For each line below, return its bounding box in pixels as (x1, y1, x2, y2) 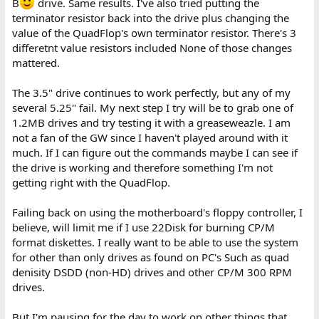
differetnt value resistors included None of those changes (11, 40, 292, 55)
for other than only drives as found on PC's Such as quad (11, 249, 289, 264)
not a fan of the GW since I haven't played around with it (11, 130, 288, 145)
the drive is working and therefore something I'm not (11, 159, 273, 174)
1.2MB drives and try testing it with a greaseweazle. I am (11, 115, 291, 130)
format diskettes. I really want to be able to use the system (11, 234, 298, 249)
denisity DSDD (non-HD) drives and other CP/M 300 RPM (11, 264, 292, 279)
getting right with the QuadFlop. (11, 174, 170, 189)
